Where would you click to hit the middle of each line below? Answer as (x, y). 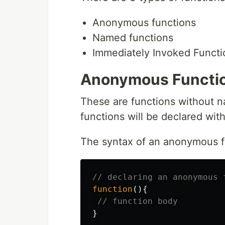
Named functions (133, 38)
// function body (138, 201)
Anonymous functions (144, 23)
